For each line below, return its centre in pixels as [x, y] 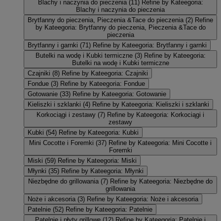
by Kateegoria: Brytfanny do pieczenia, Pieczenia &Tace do [120, 27]
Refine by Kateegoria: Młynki [102, 171]
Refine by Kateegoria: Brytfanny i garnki [150, 45]
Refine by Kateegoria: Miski [97, 160]
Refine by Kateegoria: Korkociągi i [156, 114]
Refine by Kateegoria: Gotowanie [119, 94]
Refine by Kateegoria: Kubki [99, 132]
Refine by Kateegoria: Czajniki [105, 73]
